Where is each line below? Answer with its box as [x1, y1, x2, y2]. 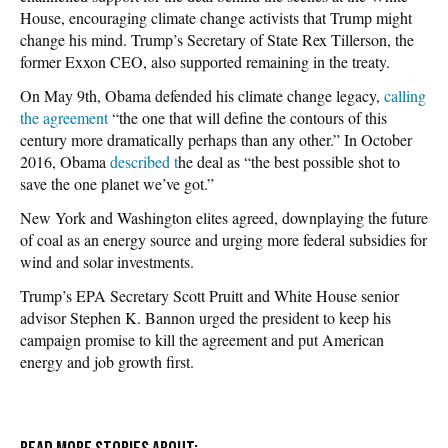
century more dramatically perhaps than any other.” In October [20, 128, 412, 150]
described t [106, 150, 178, 172]
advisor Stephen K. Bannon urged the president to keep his [20, 306, 391, 328]
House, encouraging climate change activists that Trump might [20, 6, 412, 28]
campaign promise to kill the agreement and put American [20, 328, 384, 350]
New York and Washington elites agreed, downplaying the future [20, 206, 428, 228]
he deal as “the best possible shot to [178, 150, 400, 172]
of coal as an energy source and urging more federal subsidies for [20, 228, 427, 250]
